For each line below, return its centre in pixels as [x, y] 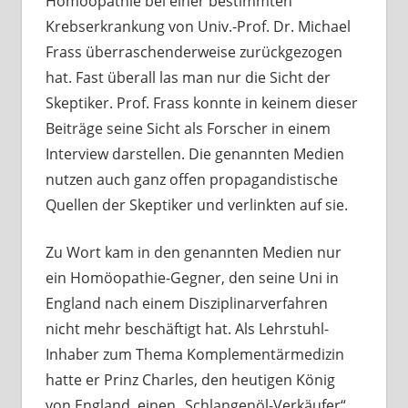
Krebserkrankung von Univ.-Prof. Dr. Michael [198, 27]
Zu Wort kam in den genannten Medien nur [193, 253]
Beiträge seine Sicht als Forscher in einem [188, 129]
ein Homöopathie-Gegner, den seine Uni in [192, 278]
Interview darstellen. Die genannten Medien [194, 154]
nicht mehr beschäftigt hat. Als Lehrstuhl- [187, 329]
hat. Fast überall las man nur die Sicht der [188, 78]
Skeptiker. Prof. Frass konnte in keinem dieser [201, 103]
